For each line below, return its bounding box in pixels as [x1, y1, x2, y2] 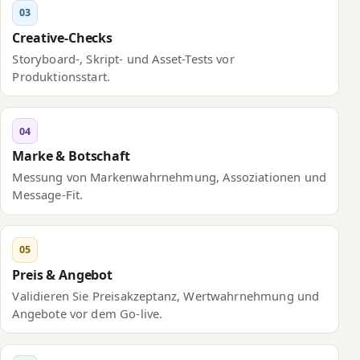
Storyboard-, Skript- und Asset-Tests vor [12, 50, 235, 67]
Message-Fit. [12, 186, 84, 203]
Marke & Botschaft [12, 147, 130, 166]
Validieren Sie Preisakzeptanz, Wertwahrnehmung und [12, 287, 320, 304]
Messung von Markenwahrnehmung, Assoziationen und [12, 169, 327, 186]
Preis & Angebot [12, 265, 112, 284]
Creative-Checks [12, 28, 112, 47]
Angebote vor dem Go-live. [12, 305, 163, 321]
